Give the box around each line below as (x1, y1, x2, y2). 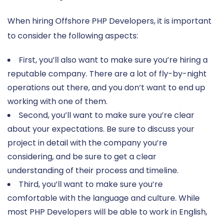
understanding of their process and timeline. (7, 164, 179, 176)
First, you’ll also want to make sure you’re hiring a (19, 54, 208, 66)
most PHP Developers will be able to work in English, (7, 206, 207, 218)
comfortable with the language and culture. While (7, 192, 200, 204)
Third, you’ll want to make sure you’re (19, 178, 163, 190)
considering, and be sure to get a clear (7, 150, 156, 162)
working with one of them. (7, 95, 108, 107)
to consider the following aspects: (7, 30, 138, 41)
